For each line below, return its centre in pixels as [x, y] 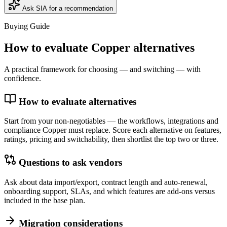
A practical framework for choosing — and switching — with [102, 69]
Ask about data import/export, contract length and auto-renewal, [106, 182]
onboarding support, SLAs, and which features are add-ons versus [109, 191]
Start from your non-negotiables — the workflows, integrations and [111, 121]
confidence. [23, 78]
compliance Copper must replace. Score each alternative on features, [113, 130]
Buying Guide [27, 26]
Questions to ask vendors [70, 162]
